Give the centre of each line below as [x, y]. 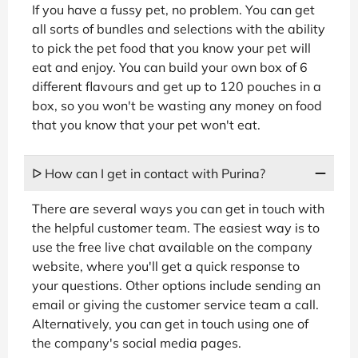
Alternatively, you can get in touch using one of [170, 324]
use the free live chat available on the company [172, 247]
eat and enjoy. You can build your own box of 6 [170, 68]
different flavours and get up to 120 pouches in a [177, 87]
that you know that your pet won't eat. [146, 125]
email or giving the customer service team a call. [175, 305]
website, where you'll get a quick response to [166, 267]
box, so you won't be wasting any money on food [177, 106]
